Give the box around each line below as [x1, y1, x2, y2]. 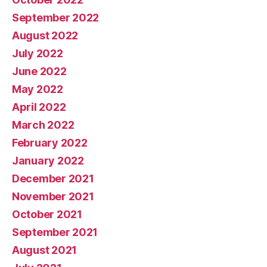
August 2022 [12, 29, 79, 42]
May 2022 [12, 82, 63, 95]
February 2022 [12, 136, 88, 149]
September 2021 [12, 225, 98, 238]
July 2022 [12, 46, 63, 60]
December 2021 [12, 172, 94, 185]
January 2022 [12, 154, 84, 167]
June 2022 [12, 64, 67, 77]
